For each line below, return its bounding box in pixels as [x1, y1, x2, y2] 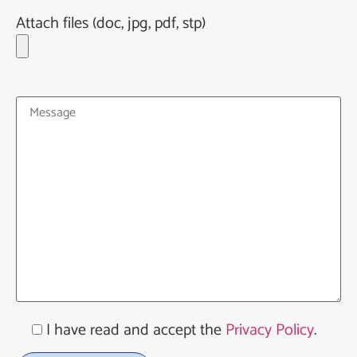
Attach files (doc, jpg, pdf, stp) [16, 10, 206, 37]
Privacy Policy [226, 316, 314, 343]
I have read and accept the [46, 316, 226, 343]
